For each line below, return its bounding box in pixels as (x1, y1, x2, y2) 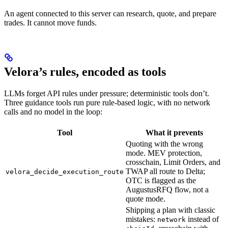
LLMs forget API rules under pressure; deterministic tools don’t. (4, 89, 209, 98)
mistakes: (126, 214, 157, 223)
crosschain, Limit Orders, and (126, 157, 220, 166)
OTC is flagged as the (126, 176, 196, 185)
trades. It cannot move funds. (4, 18, 97, 27)
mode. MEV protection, (126, 148, 202, 157)
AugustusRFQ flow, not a (126, 185, 209, 194)
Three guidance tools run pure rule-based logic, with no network (4, 98, 210, 107)
